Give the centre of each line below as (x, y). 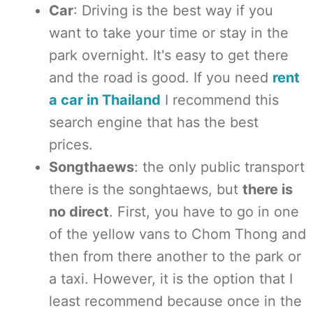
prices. (71, 145)
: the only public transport (219, 167)
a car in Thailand (105, 100)
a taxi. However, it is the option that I (171, 279)
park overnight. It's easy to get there (169, 55)
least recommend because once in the (175, 301)
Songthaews (92, 167)
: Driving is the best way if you (173, 10)
